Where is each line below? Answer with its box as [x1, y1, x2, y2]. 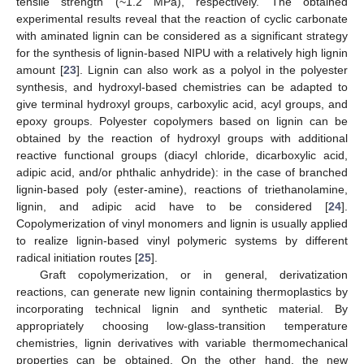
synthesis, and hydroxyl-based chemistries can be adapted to [16, 80, 348, 93]
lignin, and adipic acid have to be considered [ [16, 199, 328, 213]
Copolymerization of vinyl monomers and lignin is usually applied [16, 216, 348, 230]
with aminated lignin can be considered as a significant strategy [16, 28, 348, 42]
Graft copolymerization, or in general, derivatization [39, 267, 348, 281]
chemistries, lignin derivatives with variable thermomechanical [16, 336, 348, 349]
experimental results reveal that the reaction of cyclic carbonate [16, 11, 348, 25]
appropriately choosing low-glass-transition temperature [16, 318, 348, 332]
